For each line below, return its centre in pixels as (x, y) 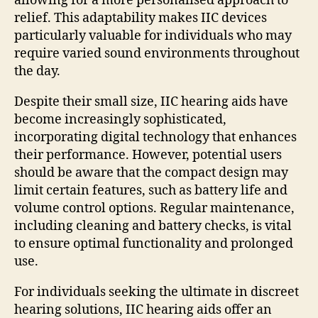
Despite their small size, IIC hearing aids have (151, 102)
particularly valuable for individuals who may (153, 35)
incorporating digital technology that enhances (155, 137)
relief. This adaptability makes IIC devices (141, 18)
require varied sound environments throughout (157, 53)
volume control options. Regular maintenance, (154, 208)
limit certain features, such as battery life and (151, 190)
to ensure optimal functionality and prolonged (154, 243)
